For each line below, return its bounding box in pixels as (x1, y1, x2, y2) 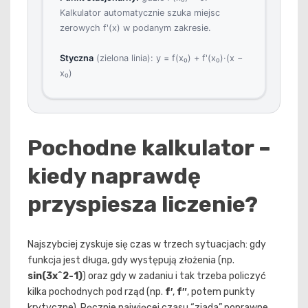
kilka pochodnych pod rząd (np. (27, 286, 165, 298)
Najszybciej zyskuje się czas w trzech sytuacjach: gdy (27, 239, 266, 251)
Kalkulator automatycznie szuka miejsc (60, 7, 220, 18)
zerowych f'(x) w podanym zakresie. (60, 22, 211, 33)
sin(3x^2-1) (27, 270, 82, 283)
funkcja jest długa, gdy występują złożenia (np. (27, 254, 234, 267)
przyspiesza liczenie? (27, 190, 258, 217)
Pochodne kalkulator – (27, 134, 271, 161)
